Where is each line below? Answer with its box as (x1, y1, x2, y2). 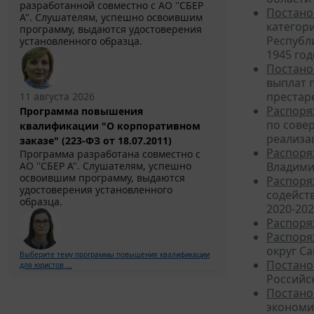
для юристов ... (20, 260, 72, 271)
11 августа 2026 (20, 90, 95, 104)
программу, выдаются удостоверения (20, 22, 202, 36)
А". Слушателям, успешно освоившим (20, 11, 203, 25)
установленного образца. (20, 34, 142, 48)
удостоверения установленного (20, 183, 172, 197)
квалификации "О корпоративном (20, 119, 200, 133)
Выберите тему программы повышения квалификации (20, 250, 210, 260)
